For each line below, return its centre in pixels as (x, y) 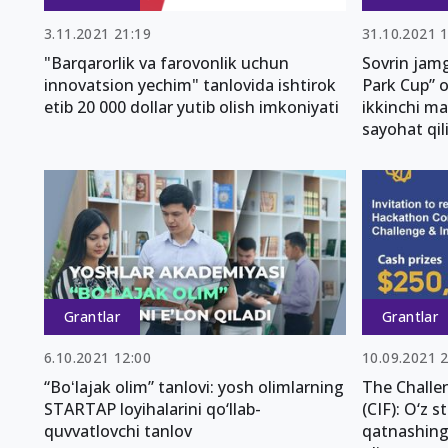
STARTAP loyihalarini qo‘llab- (152, 409)
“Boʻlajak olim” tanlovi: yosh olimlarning (194, 387)
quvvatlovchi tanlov (118, 431)
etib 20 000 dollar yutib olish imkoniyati (191, 106)
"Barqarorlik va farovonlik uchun (166, 62)
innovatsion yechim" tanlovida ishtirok (190, 84)
